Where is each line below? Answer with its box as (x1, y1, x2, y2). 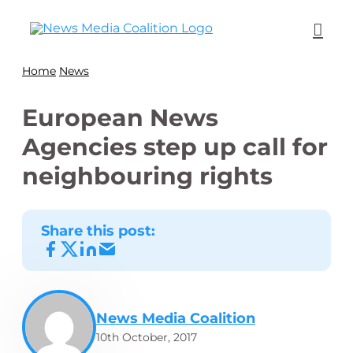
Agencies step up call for (22, 132, 328, 162)
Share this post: (41, 222, 155, 240)
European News (22, 103, 218, 132)
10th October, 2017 (96, 330, 197, 344)
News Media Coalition (96, 310, 255, 327)
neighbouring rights (22, 162, 273, 191)
